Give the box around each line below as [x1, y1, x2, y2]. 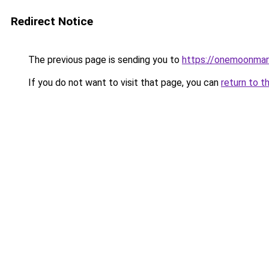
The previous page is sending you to [26, 54, 182, 65]
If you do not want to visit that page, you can [26, 77, 221, 88]
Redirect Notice [11, 14, 93, 28]
